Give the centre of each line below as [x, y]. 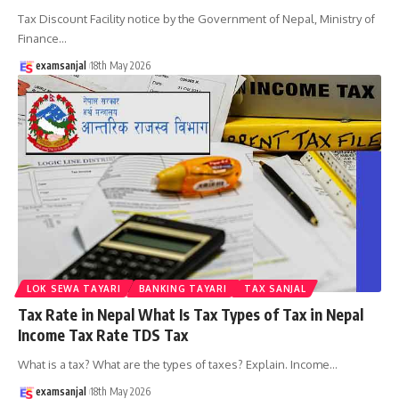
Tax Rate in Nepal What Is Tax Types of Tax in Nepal [191, 315]
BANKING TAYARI [183, 289]
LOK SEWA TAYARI [74, 289]
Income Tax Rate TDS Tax [103, 335]
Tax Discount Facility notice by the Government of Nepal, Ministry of [196, 18]
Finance [38, 38]
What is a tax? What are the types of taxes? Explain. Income [174, 365]
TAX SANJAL [275, 289]
